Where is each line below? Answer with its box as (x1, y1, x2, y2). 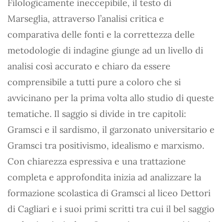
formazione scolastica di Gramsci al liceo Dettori (7, 187, 211, 199)
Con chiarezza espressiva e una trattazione (7, 156, 186, 167)
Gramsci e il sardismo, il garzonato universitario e (7, 124, 215, 135)
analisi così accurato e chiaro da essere (7, 60, 170, 72)
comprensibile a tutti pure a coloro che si (7, 76, 181, 88)
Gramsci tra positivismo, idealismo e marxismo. (7, 140, 204, 151)
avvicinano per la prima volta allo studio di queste (7, 92, 214, 104)
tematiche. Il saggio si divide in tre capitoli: (7, 108, 186, 119)
